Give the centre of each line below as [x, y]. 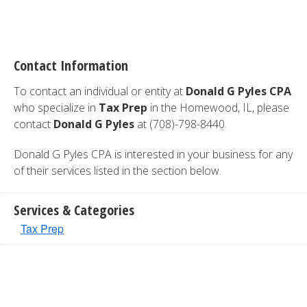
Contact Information [71, 65]
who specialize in [56, 108]
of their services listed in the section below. [118, 171]
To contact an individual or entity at [100, 91]
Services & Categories [74, 210]
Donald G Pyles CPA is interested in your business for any [153, 154]
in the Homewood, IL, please [218, 108]
